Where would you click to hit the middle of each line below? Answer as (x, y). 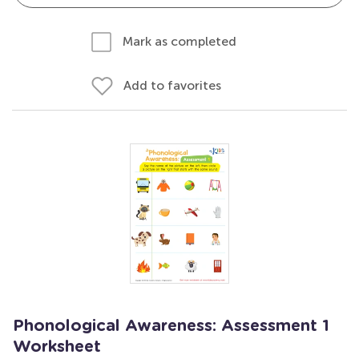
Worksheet (57, 347)
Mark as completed (179, 41)
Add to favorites (172, 85)
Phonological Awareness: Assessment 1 (171, 326)
